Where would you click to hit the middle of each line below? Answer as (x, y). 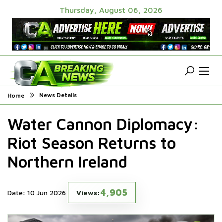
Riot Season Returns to (92, 143)
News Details (58, 95)
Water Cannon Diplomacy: (104, 124)
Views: (88, 193)
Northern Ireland (67, 162)
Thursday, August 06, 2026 (111, 10)
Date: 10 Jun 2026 (37, 193)
